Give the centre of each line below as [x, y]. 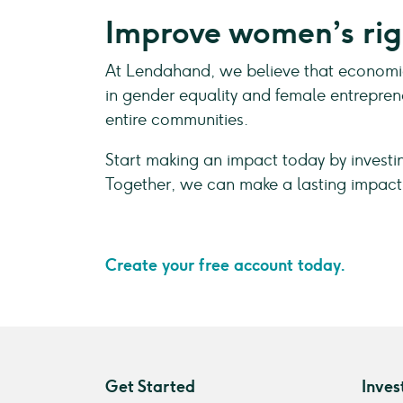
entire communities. [177, 120]
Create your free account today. [225, 265]
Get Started [150, 387]
